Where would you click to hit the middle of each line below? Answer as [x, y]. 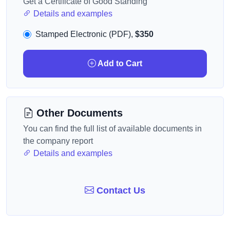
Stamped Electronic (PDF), [85, 34]
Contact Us [120, 190]
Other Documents [78, 113]
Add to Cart [119, 63]
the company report [58, 141]
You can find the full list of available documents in [112, 129]
